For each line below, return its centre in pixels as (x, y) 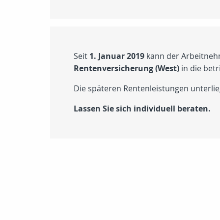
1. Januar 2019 (117, 56)
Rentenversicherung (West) (126, 68)
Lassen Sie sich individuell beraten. (142, 109)
